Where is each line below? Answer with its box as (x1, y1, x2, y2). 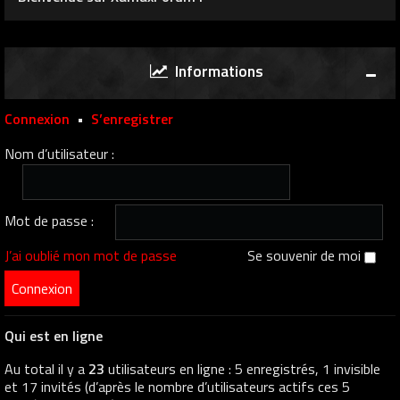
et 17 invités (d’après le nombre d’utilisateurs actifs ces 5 (4, 376, 350, 398)
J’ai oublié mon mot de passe (4, 245, 177, 267)
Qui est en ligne (4, 325, 103, 347)
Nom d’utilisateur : (4, 143, 114, 165)
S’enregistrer (91, 108, 173, 130)
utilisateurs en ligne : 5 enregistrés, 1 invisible (104, 358, 380, 380)
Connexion (4, 108, 70, 130)
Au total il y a (4, 358, 88, 380)
